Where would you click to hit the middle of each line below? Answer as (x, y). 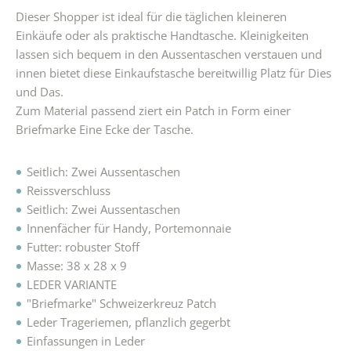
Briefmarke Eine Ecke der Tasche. (105, 130)
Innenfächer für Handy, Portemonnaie (129, 228)
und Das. (40, 92)
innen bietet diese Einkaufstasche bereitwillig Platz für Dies (174, 73)
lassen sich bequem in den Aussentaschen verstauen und (169, 54)
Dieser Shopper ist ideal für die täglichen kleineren (151, 17)
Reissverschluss (69, 191)
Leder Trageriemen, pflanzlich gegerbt (128, 322)
